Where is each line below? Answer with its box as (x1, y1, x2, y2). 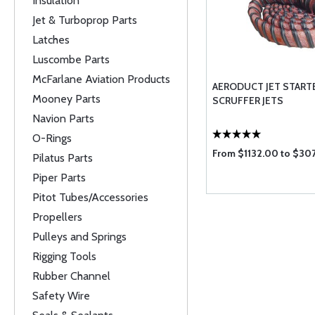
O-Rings (32, 131, 72, 145)
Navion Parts (32, 112, 94, 125)
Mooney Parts (32, 92, 101, 105)
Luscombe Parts (32, 53, 110, 66)
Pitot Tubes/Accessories (32, 191, 148, 204)
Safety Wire (32, 289, 90, 302)
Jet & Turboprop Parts (32, 13, 137, 27)
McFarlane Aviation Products (32, 72, 170, 86)
